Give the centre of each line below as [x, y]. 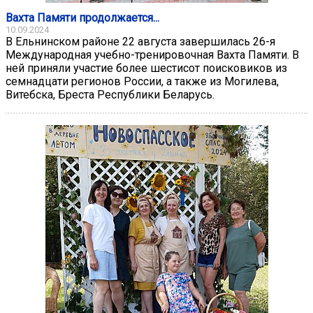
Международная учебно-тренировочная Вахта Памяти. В [152, 54]
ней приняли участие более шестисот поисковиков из [146, 68]
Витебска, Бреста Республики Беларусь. [110, 94]
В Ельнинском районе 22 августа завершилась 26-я [140, 41]
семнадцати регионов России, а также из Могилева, [142, 81]
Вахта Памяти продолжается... [82, 17]
